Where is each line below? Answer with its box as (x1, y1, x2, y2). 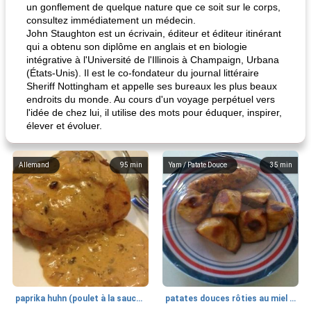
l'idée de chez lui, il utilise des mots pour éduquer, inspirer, (26, 107, 282, 118)
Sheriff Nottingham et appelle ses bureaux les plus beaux (26, 81, 277, 92)
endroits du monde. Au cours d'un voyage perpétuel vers (26, 94, 275, 105)
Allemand (19, 161, 49, 169)
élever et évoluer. (26, 120, 102, 131)
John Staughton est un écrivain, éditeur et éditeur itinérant (26, 28, 281, 39)
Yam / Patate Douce (169, 161, 227, 169)
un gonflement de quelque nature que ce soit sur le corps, (26, 1, 280, 12)
